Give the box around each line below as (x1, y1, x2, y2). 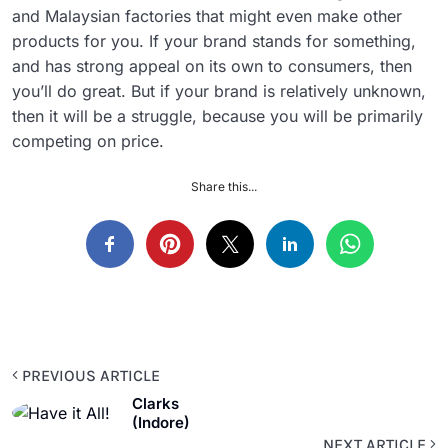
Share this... (191, 179, 257, 195)
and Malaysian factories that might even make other (12, 6, 402, 27)
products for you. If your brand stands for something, (12, 31, 416, 52)
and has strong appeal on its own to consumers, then (12, 56, 412, 77)
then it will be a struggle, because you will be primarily (12, 106, 423, 127)
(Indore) (132, 413, 190, 433)
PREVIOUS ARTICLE (18, 366, 160, 386)
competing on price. (12, 131, 164, 152)
